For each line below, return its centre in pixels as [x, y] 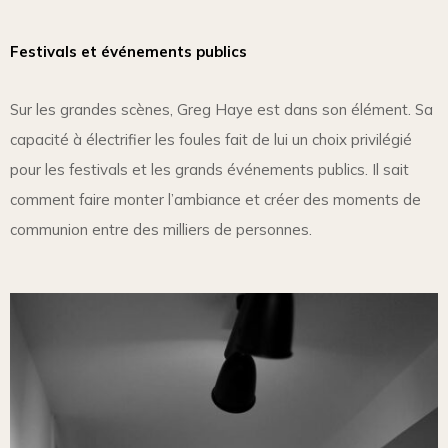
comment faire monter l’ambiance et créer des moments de [215, 200]
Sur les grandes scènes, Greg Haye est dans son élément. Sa [221, 110]
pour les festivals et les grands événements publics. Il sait [209, 170]
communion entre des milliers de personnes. [161, 230]
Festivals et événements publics [128, 52]
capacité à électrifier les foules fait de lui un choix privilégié [211, 140]
